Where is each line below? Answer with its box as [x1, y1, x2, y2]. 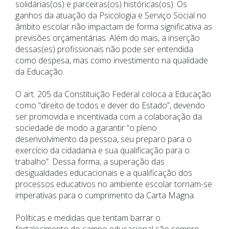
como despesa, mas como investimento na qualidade [15, 55, 208, 66]
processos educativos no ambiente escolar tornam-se [15, 178, 212, 190]
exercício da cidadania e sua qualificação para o [15, 145, 190, 156]
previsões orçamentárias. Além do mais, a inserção [15, 32, 200, 44]
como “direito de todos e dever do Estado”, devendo [15, 100, 205, 111]
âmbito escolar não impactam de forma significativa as [15, 21, 212, 33]
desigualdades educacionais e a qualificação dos [15, 167, 192, 179]
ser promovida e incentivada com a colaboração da [15, 111, 202, 123]
